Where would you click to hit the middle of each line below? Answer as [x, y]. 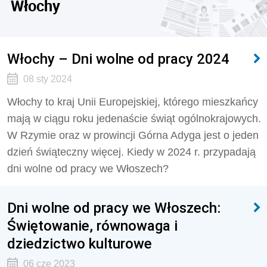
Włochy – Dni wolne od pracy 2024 [118, 59]
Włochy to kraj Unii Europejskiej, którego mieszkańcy [133, 102]
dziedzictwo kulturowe [80, 243]
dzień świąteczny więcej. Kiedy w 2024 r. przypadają [131, 152]
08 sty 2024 [47, 79]
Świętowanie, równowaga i [92, 226]
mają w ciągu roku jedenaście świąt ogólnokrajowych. [134, 119]
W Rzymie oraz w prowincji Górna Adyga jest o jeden [133, 135]
